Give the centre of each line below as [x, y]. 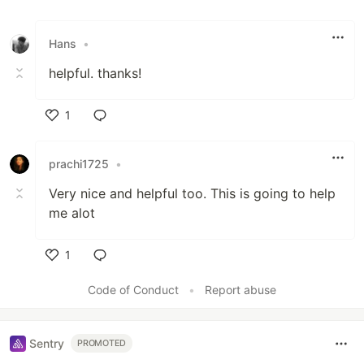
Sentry [47, 344]
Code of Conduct [133, 289]
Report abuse [240, 289]
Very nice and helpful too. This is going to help [192, 193]
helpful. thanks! [95, 73]
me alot [72, 212]
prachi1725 [79, 164]
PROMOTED [102, 344]
